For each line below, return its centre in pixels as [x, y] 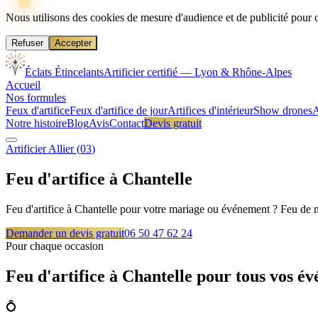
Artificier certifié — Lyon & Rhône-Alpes [198, 72]
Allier [61, 149]
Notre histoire [36, 123]
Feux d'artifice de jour [119, 110]
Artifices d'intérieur [210, 110]
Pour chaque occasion [55, 246]
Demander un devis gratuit [65, 233]
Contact [127, 123]
